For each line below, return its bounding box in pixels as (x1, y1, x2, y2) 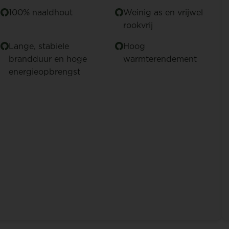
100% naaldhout (8, 7, 73, 18)
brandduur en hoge (8, 53, 87, 64)
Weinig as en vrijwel (123, 7, 203, 18)
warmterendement (123, 53, 197, 64)
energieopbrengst (8, 66, 80, 77)
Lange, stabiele (8, 40, 69, 52)
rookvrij (123, 19, 153, 31)
